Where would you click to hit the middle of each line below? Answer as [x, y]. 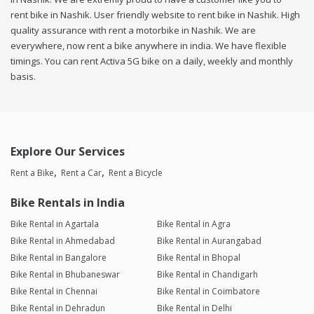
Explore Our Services [68, 152]
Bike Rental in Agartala [55, 224]
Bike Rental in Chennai [54, 292]
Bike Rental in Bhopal [198, 258]
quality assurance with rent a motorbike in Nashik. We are [133, 30]
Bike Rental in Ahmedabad [63, 241]
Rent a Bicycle [136, 173]
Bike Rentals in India [68, 203]
